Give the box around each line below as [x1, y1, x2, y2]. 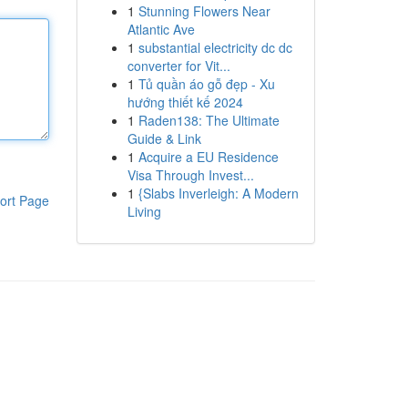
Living [127, 202, 161, 220]
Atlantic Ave [127, 20, 195, 38]
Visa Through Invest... [127, 166, 254, 184]
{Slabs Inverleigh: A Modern [138, 184, 299, 202]
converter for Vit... [127, 56, 230, 75]
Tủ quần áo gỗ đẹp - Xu [138, 75, 275, 93]
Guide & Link [127, 129, 201, 148]
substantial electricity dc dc [138, 38, 292, 56]
